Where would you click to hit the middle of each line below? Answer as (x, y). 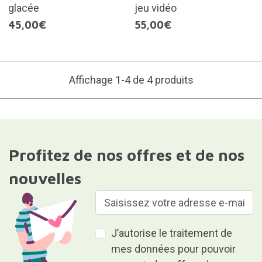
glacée (23, 8)
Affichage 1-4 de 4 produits (131, 80)
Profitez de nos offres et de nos (126, 155)
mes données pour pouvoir (174, 249)
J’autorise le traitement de (172, 233)
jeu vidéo (156, 8)
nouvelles (45, 179)
